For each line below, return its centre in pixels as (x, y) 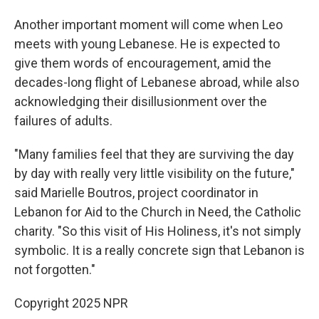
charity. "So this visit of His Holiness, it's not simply (158, 231)
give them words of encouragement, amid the (143, 63)
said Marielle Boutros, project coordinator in (136, 193)
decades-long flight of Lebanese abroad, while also (157, 82)
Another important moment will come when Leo (148, 25)
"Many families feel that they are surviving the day (154, 154)
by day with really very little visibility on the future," (155, 173)
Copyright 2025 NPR (71, 303)
